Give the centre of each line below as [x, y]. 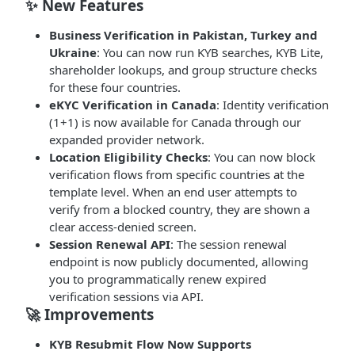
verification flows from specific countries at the [177, 174]
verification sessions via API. [126, 296]
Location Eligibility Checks [128, 157]
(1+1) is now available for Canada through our [175, 122]
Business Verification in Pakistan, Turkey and [183, 35]
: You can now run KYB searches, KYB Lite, [210, 52]
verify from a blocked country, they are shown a [179, 209]
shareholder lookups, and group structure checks [183, 70]
